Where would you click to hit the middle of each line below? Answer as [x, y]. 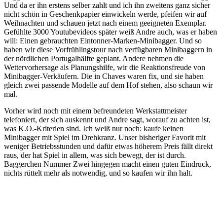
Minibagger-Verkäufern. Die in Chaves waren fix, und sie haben [104, 76]
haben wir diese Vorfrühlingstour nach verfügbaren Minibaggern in [108, 49]
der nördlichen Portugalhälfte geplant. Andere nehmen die [94, 58]
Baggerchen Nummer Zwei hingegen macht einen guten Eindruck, [108, 164]
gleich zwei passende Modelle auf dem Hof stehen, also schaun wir [108, 85]
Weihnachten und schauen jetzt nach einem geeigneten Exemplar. [105, 23]
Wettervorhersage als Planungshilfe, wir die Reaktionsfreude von [105, 67]
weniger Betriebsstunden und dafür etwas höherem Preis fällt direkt [108, 146]
